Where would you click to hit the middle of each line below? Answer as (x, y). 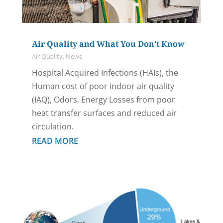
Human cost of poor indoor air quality (103, 86)
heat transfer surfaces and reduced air (104, 113)
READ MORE (55, 141)
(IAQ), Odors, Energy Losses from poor (103, 99)
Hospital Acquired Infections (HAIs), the (105, 72)
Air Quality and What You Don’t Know (108, 44)
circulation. (53, 126)
